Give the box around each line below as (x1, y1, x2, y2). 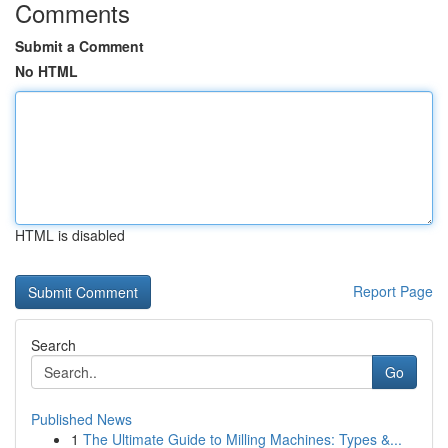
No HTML (15, 61, 78, 81)
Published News (31, 409, 132, 429)
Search (31, 335, 76, 355)
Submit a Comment (15, 36, 144, 56)
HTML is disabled (15, 225, 125, 245)
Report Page (353, 281, 433, 301)
